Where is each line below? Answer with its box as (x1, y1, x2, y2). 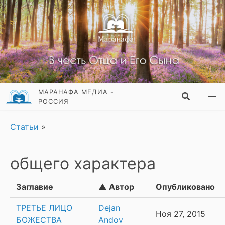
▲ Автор (98, 182, 134, 192)
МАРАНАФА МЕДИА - (38, 88, 115, 96)
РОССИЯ (38, 98, 69, 106)
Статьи (10, 122, 41, 132)
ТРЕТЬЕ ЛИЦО (16, 203, 72, 213)
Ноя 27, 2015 (156, 209, 205, 219)
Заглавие (16, 182, 53, 192)
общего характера (10, 154, 156, 174)
